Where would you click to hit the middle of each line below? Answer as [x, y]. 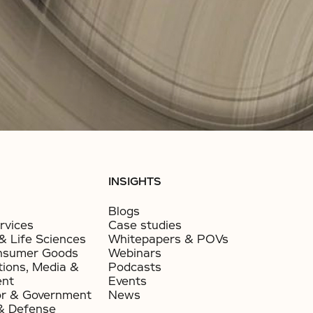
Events [128, 281]
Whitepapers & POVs [169, 239]
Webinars [135, 253]
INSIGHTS [135, 182]
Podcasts [135, 267]
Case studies [145, 225]
